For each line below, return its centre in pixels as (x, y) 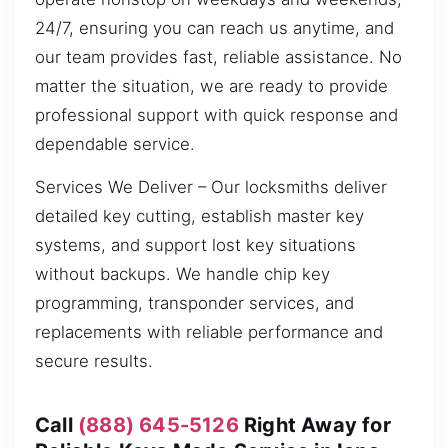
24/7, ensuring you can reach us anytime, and (214, 27)
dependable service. (115, 143)
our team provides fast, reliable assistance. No (218, 56)
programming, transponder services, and (194, 303)
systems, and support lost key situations (195, 245)
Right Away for (314, 424)
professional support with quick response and (216, 114)
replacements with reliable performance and (209, 332)
